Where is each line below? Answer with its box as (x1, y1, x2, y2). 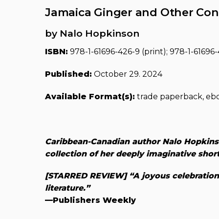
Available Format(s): (45, 91, 135, 101)
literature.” (45, 183, 90, 193)
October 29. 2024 (92, 69, 162, 79)
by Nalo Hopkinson (45, 27, 139, 39)
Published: (45, 69, 92, 79)
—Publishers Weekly (45, 196, 136, 205)
